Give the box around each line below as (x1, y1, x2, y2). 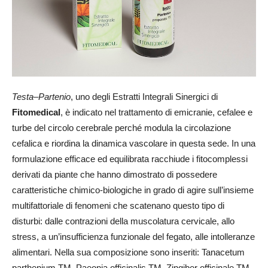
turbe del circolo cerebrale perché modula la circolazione (12, 122, 231, 133)
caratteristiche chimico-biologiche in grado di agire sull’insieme (12, 184, 254, 195)
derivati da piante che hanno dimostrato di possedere (12, 169, 217, 179)
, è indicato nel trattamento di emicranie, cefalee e (60, 106, 252, 117)
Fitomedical (12, 106, 60, 117)
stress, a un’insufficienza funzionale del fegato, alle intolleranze (12, 231, 255, 242)
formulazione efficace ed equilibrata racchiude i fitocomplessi (12, 153, 248, 164)
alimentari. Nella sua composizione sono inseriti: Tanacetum (12, 246, 245, 257)
